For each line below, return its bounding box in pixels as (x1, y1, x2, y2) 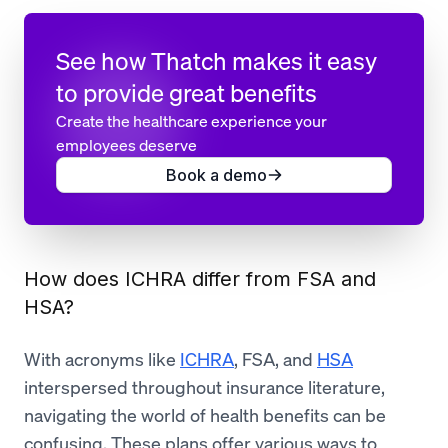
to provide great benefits (56, 77, 317, 110)
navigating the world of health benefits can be (24, 403, 386, 428)
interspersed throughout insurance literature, (24, 375, 385, 400)
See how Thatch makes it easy (56, 45, 377, 78)
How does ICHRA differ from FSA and (24, 267, 376, 292)
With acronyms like (24, 347, 180, 372)
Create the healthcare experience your (56, 110, 327, 133)
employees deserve (56, 134, 197, 157)
